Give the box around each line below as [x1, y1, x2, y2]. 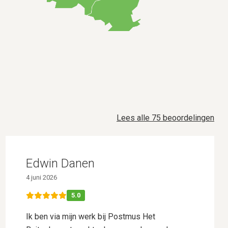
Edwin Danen [26, 156, 95, 170]
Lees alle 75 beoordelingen [117, 112, 214, 123]
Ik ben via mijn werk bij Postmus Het [26, 211, 155, 221]
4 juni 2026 [26, 173, 57, 181]
